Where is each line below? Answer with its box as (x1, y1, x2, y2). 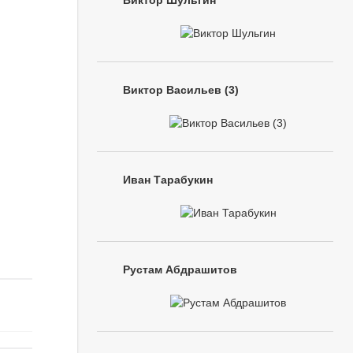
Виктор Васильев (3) (123, 84, 239, 96)
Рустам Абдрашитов (123, 263, 237, 276)
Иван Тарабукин (123, 173, 213, 186)
